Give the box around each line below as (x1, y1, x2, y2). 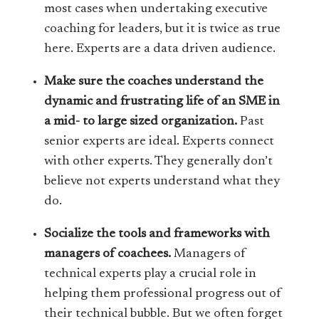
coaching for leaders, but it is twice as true (44, 23, 281, 36)
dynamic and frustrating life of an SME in (44, 95, 281, 108)
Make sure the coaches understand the (44, 75, 264, 88)
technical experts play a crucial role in (44, 268, 257, 281)
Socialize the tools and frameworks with (44, 228, 271, 241)
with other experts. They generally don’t (44, 155, 273, 168)
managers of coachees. (44, 248, 172, 261)
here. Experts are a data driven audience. (44, 43, 276, 56)
